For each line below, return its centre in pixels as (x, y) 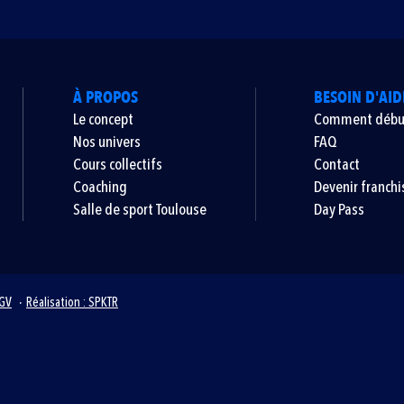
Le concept (103, 119)
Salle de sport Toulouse (139, 210)
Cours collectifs (117, 165)
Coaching (100, 187)
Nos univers (106, 142)
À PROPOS (105, 98)
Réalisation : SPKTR (72, 303)
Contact (336, 165)
